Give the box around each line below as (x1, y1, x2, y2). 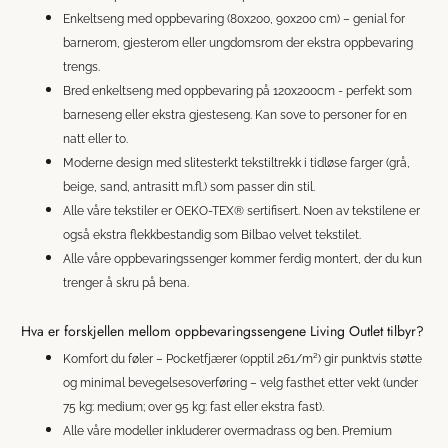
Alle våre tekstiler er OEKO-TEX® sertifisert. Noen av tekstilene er (63, 203, 420, 218)
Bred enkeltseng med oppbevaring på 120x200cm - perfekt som (63, 83, 412, 98)
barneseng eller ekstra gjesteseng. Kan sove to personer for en (63, 107, 407, 122)
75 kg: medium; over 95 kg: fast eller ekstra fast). (63, 399, 324, 414)
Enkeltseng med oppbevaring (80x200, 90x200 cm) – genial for (63, 11, 405, 26)
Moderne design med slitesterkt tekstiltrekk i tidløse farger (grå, (63, 155, 410, 170)
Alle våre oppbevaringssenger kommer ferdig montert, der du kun (63, 251, 422, 266)
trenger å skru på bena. (63, 275, 189, 290)
